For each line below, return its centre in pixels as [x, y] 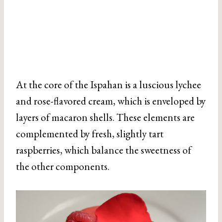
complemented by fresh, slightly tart [90, 134]
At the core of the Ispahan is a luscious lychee [109, 84]
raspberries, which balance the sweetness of [104, 150]
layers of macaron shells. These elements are [105, 117]
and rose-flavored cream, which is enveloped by [111, 101]
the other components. [63, 166]
